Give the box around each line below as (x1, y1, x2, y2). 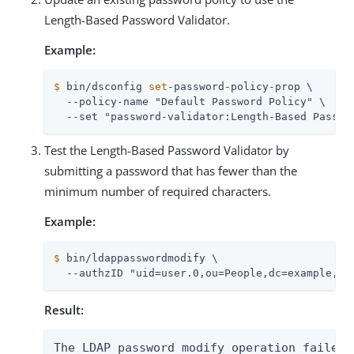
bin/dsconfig (60, 80, 149, 92)
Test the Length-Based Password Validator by (44, 141, 289, 158)
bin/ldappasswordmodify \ (60, 251, 218, 264)
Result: (44, 301, 84, 318)
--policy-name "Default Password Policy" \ (54, 95, 326, 107)
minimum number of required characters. (44, 183, 271, 199)
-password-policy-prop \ (168, 80, 313, 92)
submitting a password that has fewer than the (44, 162, 297, 179)
